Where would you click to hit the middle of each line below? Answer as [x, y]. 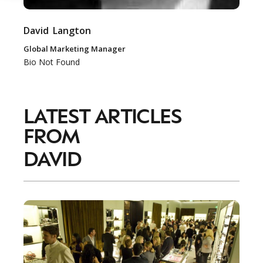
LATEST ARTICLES [102, 115]
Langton [72, 31]
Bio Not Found [52, 62]
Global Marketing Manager [75, 49]
